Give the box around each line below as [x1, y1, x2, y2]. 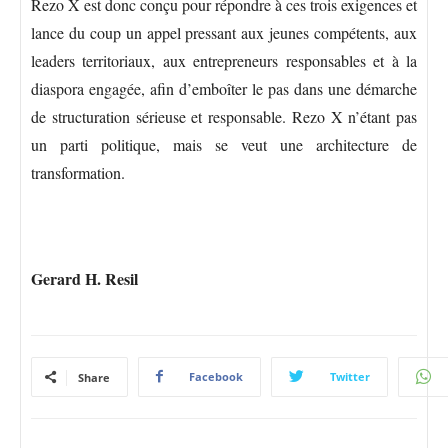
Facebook [189, 368, 243, 384]
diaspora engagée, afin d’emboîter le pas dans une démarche [31, 77, 417, 99]
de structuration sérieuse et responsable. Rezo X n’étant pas [31, 105, 417, 127]
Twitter [330, 368, 370, 384]
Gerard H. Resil [31, 266, 138, 290]
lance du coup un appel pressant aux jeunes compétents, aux [31, 21, 417, 43]
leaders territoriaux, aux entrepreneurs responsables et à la [31, 49, 417, 71]
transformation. [31, 161, 125, 183]
